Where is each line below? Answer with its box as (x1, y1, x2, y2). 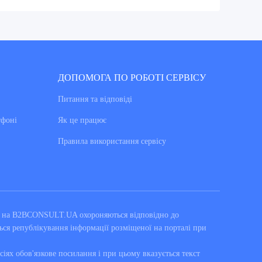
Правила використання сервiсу (57, 137, 166, 146)
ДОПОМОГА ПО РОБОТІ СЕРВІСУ (57, 73, 206, 83)
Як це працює (57, 116, 106, 125)
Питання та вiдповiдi (57, 95, 132, 104)
